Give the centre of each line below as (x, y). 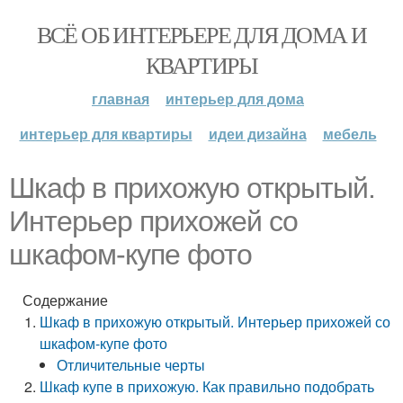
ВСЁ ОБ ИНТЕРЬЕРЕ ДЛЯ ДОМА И (201, 34)
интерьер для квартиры (106, 134)
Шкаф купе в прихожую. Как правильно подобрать (207, 386)
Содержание (65, 300)
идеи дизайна (257, 134)
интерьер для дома (235, 99)
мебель (349, 134)
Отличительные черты (131, 365)
